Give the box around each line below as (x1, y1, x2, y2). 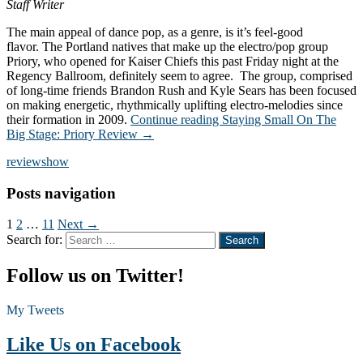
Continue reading (130, 112, 222, 126)
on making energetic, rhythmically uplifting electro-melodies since (6, 97, 343, 112)
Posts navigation (6, 184, 116, 202)
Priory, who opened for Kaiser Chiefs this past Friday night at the (6, 53, 339, 68)
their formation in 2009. (6, 112, 130, 126)
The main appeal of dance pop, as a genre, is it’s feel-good (6, 24, 303, 39)
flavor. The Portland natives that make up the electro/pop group (6, 39, 328, 53)
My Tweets (6, 303, 64, 318)
